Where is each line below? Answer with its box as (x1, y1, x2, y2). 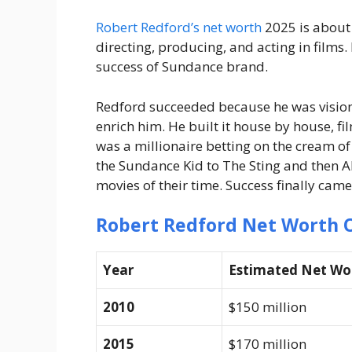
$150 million (229, 298, 306, 317)
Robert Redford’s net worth (96, 18, 262, 37)
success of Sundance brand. (96, 57, 268, 76)
